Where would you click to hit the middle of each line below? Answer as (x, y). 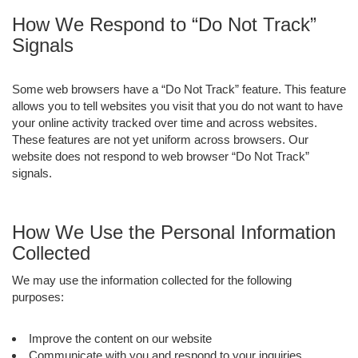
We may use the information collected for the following (152, 280)
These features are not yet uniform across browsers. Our (160, 139)
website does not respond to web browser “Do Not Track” (161, 156)
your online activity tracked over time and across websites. (165, 122)
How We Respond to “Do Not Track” (164, 24)
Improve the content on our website (120, 338)
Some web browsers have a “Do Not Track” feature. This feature (179, 89)
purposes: (38, 296)
